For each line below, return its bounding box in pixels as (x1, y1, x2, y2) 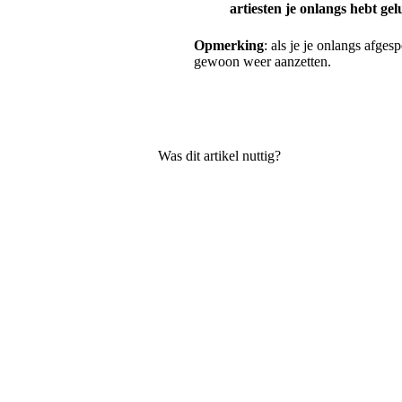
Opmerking (194, 37, 264, 53)
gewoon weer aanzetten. (194, 53, 331, 69)
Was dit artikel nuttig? (158, 148, 281, 163)
